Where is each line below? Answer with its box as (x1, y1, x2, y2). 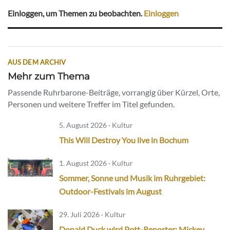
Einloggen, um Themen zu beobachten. (8, 8, 144, 18)
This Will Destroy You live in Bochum (59, 135, 188, 145)
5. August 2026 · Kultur (59, 121, 133, 130)
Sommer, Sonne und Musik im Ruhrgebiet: (59, 173, 205, 183)
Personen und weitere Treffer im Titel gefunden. (8, 99, 175, 109)
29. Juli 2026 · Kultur (59, 210, 126, 219)
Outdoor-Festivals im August (59, 186, 162, 197)
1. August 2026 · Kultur (59, 159, 133, 168)
